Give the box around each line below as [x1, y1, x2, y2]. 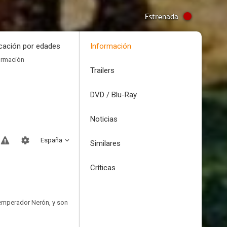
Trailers [90, 66, 115, 75]
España [41, 136, 62, 144]
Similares [90, 139, 121, 148]
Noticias [90, 115, 118, 124]
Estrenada [145, 11, 178, 21]
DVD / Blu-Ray [90, 90, 137, 99]
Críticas [90, 163, 116, 172]
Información [90, 42, 131, 51]
